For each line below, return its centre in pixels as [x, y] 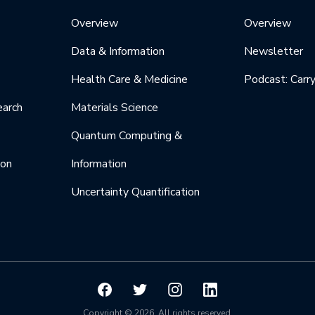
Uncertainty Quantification [135, 192]
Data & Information [117, 52]
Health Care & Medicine [129, 80]
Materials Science [114, 108]
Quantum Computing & [126, 136]
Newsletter [274, 52]
